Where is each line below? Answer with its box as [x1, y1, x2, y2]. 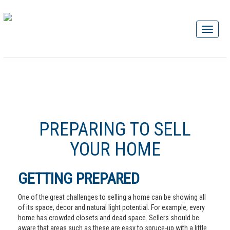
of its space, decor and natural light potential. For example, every [18, 203, 205, 212]
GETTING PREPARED [18, 169, 140, 187]
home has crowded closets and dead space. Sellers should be [18, 214, 199, 222]
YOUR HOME [69, 139, 161, 160]
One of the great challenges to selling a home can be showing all [18, 193, 206, 201]
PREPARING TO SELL [39, 119, 191, 140]
